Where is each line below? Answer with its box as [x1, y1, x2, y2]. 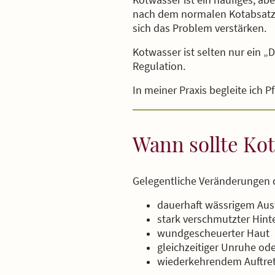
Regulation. [133, 59, 185, 74]
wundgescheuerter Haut [157, 226, 269, 241]
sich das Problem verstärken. [133, 21, 266, 36]
